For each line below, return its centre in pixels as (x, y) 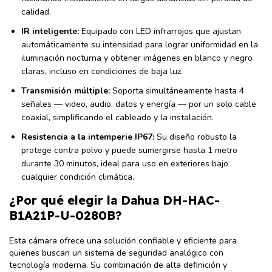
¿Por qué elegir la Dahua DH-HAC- (114, 200)
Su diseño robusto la (195, 137)
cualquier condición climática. (78, 177)
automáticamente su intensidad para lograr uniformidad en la (140, 45)
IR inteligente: (50, 31)
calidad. (36, 12)
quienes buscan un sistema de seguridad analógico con (116, 253)
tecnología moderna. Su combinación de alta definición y (118, 265)
